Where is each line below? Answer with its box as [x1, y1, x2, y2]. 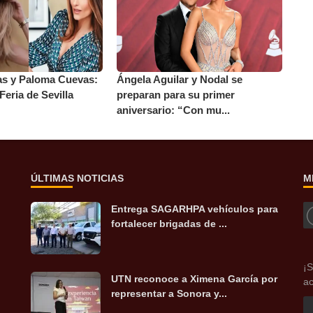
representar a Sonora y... [111, 288, 227, 300]
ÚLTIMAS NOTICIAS [31, 173, 124, 184]
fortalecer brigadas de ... [111, 218, 227, 230]
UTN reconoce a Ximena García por [111, 273, 277, 285]
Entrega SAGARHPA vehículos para [111, 203, 278, 215]
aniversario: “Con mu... [117, 104, 231, 117]
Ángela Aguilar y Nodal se [117, 73, 243, 86]
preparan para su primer [117, 89, 235, 101]
